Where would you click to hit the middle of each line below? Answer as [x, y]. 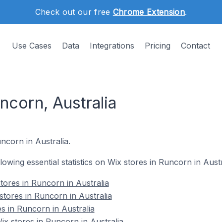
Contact [195, 46]
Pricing [158, 46]
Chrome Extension [149, 12]
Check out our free [74, 12]
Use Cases [32, 46]
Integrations [112, 46]
